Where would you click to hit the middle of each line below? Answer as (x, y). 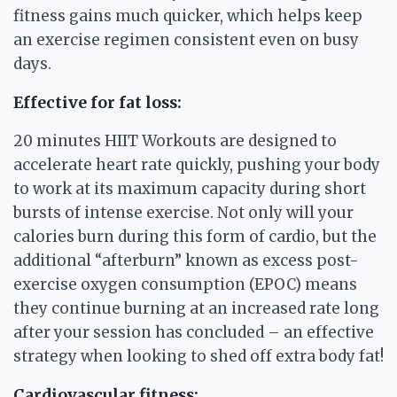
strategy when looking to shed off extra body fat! (198, 356)
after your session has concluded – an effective (194, 332)
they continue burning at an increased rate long (196, 308)
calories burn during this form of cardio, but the (195, 237)
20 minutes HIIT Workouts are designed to (175, 141)
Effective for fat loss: (97, 103)
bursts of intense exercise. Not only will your (183, 213)
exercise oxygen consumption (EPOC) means (185, 284)
